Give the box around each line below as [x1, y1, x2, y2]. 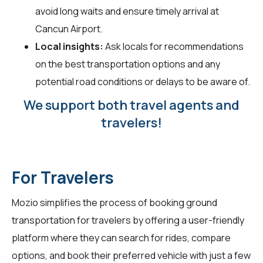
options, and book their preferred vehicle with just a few [12, 248, 251, 262]
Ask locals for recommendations [103, 39, 244, 53]
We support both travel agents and [23, 96, 240, 114]
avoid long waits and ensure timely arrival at [35, 4, 219, 18]
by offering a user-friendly [131, 213, 244, 227]
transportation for [12, 213, 92, 227]
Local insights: [35, 39, 103, 53]
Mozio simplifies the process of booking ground [12, 195, 217, 209]
